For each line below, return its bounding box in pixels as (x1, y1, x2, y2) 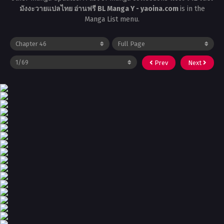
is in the (179, 4, 205, 13)
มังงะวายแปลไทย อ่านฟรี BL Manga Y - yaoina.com (19, 4, 180, 13)
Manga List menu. (84, 15, 139, 24)
